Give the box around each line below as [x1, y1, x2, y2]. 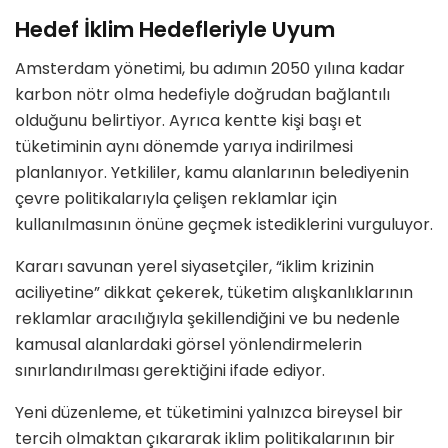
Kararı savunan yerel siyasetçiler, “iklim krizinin [15, 254, 374, 278]
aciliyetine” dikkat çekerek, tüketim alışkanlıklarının [15, 280, 413, 304]
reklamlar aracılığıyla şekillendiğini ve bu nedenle [15, 306, 400, 330]
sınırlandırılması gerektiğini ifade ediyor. [15, 358, 325, 382]
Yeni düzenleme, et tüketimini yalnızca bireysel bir [15, 400, 403, 424]
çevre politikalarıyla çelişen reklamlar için [15, 186, 337, 210]
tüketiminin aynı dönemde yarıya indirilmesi [15, 134, 353, 158]
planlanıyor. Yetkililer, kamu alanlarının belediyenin [15, 160, 409, 184]
